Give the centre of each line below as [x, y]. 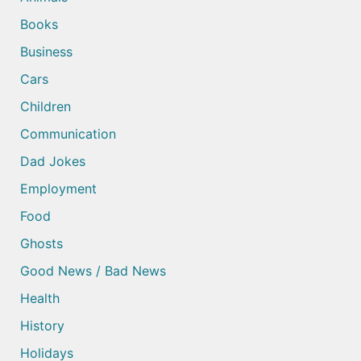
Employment [58, 189]
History [42, 326]
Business [46, 52]
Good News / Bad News [93, 271]
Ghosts [41, 244]
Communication [68, 134]
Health [40, 299]
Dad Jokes [53, 162]
